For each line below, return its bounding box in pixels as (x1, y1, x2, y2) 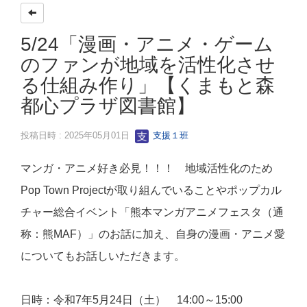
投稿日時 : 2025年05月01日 (21, 130, 135, 141)
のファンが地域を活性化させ (21, 54, 275, 76)
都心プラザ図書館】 (21, 95, 195, 117)
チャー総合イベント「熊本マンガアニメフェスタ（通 (21, 206, 284, 219)
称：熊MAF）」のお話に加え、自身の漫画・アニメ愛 (21, 228, 285, 241)
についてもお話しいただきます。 (21, 250, 185, 262)
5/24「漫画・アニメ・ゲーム (21, 34, 273, 56)
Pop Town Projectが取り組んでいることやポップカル (21, 184, 282, 197)
